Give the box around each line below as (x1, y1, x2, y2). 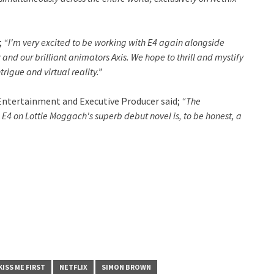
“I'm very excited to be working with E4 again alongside (4, 36, 224, 48)
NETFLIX (59, 262, 87, 272)
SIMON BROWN (102, 262, 151, 272)
